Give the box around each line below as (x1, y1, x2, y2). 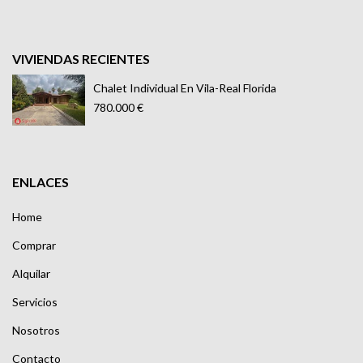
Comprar (12, 238, 56, 253)
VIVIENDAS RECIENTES (12, 51, 150, 67)
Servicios (12, 295, 58, 310)
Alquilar (12, 267, 50, 281)
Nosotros (12, 323, 60, 338)
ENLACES (12, 174, 69, 190)
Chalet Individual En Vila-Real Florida (93, 81, 276, 96)
